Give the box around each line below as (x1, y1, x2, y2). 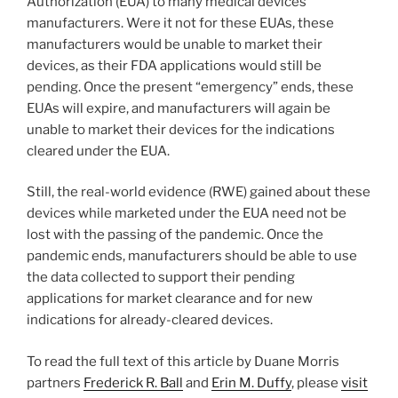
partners (27, 374, 84, 391)
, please (291, 374, 341, 391)
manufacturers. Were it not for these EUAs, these (27, 14, 334, 31)
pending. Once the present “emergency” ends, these (27, 78, 354, 95)
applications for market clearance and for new (27, 291, 313, 307)
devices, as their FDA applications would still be (27, 57, 322, 74)
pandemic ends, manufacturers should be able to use (27, 248, 357, 265)
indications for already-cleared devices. (27, 312, 273, 329)
